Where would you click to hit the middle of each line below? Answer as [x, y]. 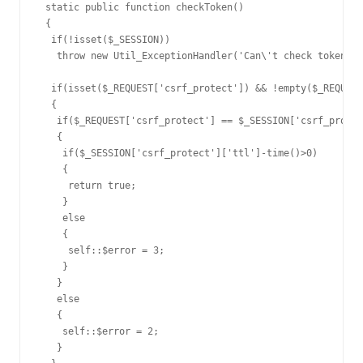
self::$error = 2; [99, 331]
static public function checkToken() [142, 7]
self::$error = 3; [102, 250]
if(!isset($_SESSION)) [105, 40]
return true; [88, 186]
